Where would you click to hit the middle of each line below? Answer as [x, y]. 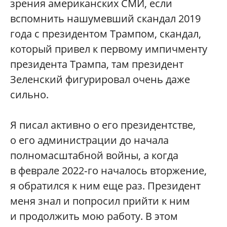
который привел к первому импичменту [109, 49]
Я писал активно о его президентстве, [103, 125]
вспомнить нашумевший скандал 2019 [105, 18]
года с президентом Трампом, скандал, [106, 33]
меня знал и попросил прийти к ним [100, 201]
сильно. [29, 94]
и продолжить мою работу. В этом [94, 216]
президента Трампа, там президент [97, 64]
